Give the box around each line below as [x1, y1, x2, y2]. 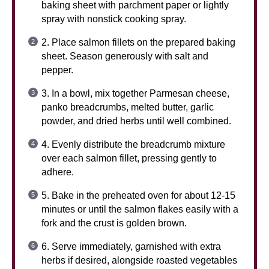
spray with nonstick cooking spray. [41, 13, 186, 24]
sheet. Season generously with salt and [41, 50, 208, 61]
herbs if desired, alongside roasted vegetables [41, 255, 237, 265]
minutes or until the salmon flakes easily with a [41, 204, 238, 214]
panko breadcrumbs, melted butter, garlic [41, 101, 214, 112]
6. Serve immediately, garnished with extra [41, 241, 221, 252]
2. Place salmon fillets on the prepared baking [41, 37, 235, 47]
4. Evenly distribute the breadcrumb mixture [41, 139, 225, 150]
